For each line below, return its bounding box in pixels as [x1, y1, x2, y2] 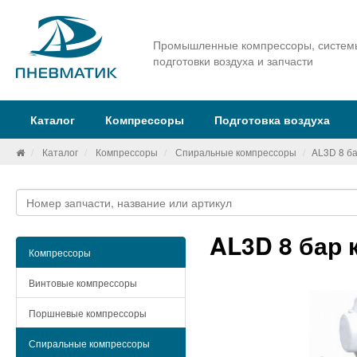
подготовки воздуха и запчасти [152, 53, 313, 69]
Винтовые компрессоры [29, 276, 137, 289]
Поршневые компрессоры [29, 306, 147, 320]
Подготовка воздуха [214, 112, 330, 127]
